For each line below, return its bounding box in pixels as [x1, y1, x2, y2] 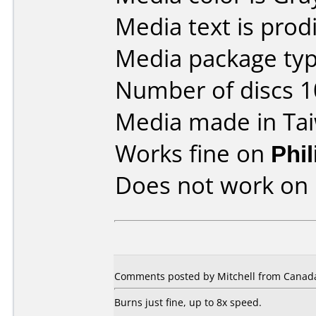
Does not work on [115, 169, 315, 201]
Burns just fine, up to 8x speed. [114, 296, 262, 309]
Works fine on [115, 138, 271, 169]
